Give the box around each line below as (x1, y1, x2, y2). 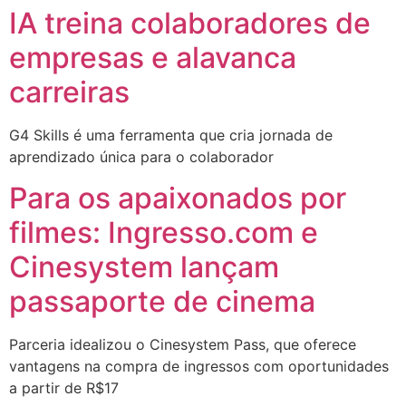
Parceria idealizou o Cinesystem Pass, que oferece (9, 334, 356, 353)
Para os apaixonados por (9, 179, 346, 216)
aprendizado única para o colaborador (9, 148, 274, 167)
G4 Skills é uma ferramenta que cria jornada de (9, 126, 333, 145)
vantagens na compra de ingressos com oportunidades (9, 356, 389, 375)
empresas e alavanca (9, 40, 296, 76)
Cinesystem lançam (9, 248, 279, 285)
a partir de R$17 (9, 378, 119, 397)
